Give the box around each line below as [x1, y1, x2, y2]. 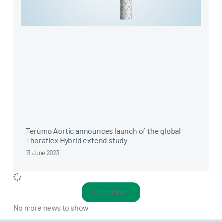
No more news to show [13, 202, 89, 212]
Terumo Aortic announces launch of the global [25, 125, 181, 135]
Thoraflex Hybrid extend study [25, 135, 128, 145]
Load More [94, 187, 128, 197]
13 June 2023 [25, 148, 60, 157]
